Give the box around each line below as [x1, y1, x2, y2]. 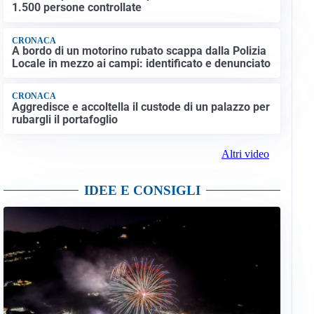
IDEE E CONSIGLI [83, 183, 200, 198]
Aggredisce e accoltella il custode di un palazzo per [11, 100, 270, 114]
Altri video [221, 148, 269, 161]
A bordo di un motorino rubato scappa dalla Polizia [11, 44, 266, 58]
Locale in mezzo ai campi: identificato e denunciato [11, 57, 271, 71]
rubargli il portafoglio [11, 112, 118, 126]
